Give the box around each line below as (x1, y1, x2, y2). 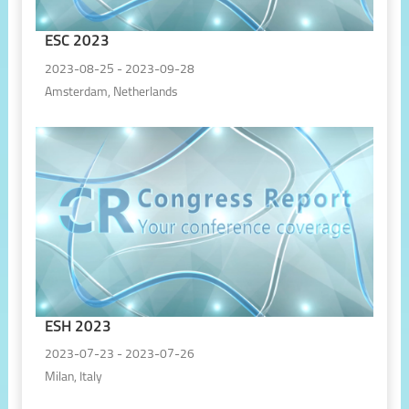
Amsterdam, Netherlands (44, 86, 177, 99)
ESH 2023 (44, 319, 111, 335)
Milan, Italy (44, 372, 102, 384)
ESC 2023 (44, 34, 110, 50)
